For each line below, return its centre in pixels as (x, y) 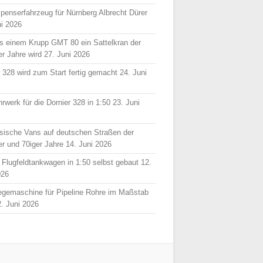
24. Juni (134, 73)
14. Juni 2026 (89, 144)
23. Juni (127, 102)
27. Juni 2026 (67, 54)
